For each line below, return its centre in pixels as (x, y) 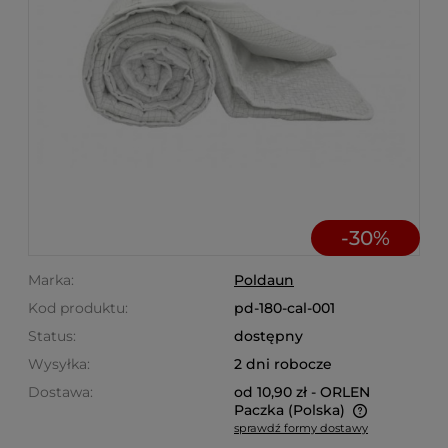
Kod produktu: (78, 308)
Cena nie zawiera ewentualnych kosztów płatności (216, 430)
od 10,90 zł (270, 392)
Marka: (51, 280)
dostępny (268, 336)
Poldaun (264, 280)
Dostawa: (60, 392)
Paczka (259, 410)
